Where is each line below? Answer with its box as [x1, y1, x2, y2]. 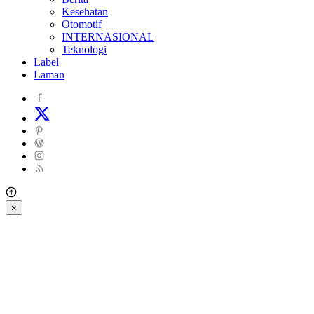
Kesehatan [62, 5, 108, 18]
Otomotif [62, 18, 102, 30]
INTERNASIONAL [62, 30, 154, 43]
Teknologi [62, 43, 107, 55]
